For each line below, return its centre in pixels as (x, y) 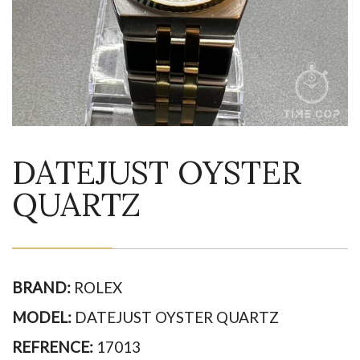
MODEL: (42, 317)
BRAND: (41, 287)
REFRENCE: (53, 347)
